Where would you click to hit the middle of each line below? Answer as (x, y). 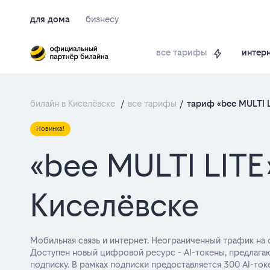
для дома (50, 19)
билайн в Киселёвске (74, 103)
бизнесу (102, 19)
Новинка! (50, 129)
